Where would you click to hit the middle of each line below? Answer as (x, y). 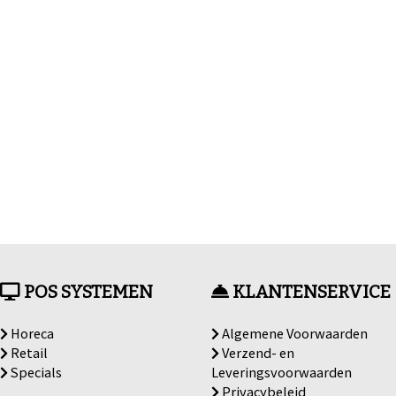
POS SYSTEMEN (87, 292)
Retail (28, 352)
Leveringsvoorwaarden (281, 372)
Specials (35, 372)
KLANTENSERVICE (309, 292)
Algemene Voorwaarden (293, 333)
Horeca (31, 333)
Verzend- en (256, 352)
